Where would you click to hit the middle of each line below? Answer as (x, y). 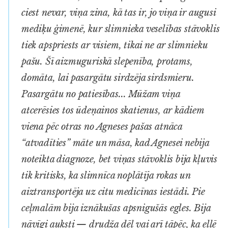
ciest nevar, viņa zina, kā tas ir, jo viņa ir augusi (119, 12)
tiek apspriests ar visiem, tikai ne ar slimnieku (115, 45)
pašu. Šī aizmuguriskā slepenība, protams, (107, 61)
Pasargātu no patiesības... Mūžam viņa (101, 94)
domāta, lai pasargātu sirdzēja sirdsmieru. (108, 78)
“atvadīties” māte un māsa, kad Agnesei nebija (115, 143)
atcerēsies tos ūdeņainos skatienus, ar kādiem (113, 110)
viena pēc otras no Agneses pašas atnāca (102, 126)
